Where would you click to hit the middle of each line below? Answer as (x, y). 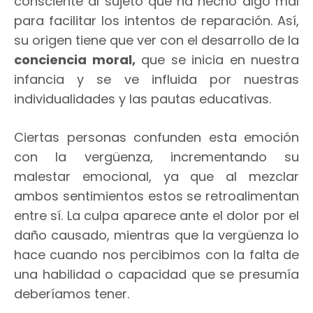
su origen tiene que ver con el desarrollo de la (156, 40)
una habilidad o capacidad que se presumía (156, 274)
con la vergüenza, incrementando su (156, 156)
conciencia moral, (75, 59)
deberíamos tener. (72, 293)
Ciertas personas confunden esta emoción (156, 137)
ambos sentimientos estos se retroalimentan (156, 196)
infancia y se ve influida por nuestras (156, 79)
